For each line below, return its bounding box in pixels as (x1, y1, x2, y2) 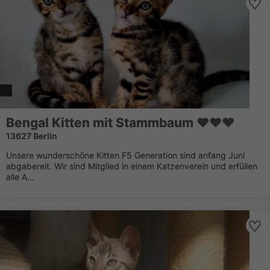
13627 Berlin (6, 131, 57, 141)
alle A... (6, 172, 34, 182)
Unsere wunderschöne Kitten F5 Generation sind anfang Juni (6, 150, 245, 160)
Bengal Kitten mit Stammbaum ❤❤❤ (6, 115, 234, 130)
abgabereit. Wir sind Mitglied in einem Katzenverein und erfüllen (6, 161, 257, 171)
